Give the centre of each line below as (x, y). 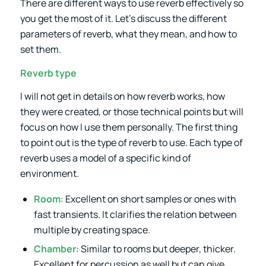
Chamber (55, 248)
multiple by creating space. (92, 229)
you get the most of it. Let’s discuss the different (123, 18)
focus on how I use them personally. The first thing (129, 127)
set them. (40, 49)
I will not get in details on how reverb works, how (122, 96)
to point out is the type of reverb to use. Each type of (131, 143)
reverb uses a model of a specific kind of (105, 158)
